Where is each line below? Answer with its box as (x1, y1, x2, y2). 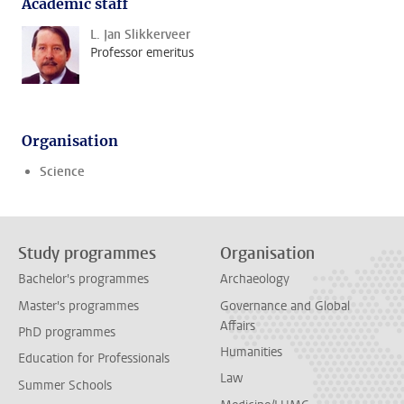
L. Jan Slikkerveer (90, 26, 190, 43)
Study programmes (18, 243, 156, 264)
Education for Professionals (18, 350, 170, 368)
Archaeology (220, 271, 289, 289)
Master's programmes (18, 297, 139, 315)
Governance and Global (220, 297, 350, 315)
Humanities (220, 343, 282, 361)
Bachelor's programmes (18, 271, 149, 289)
